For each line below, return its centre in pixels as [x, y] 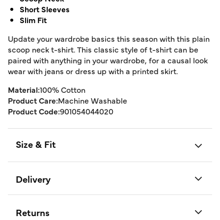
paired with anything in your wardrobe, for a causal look [108, 60]
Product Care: [33, 100]
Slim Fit [33, 20]
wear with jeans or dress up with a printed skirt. [93, 71]
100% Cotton [63, 89]
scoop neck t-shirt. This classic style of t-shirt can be [103, 49]
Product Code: [34, 111]
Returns [33, 212]
